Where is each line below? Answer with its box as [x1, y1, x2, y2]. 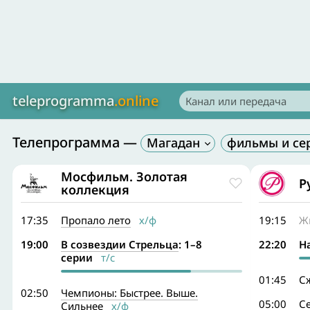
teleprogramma [12, 91, 114, 110]
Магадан [147, 134, 200, 151]
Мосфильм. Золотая [61, 168, 188, 185]
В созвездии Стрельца [61, 237, 179, 251]
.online [114, 91, 158, 110]
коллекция [61, 181, 129, 198]
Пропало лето [61, 213, 131, 227]
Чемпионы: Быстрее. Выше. [61, 286, 198, 300]
